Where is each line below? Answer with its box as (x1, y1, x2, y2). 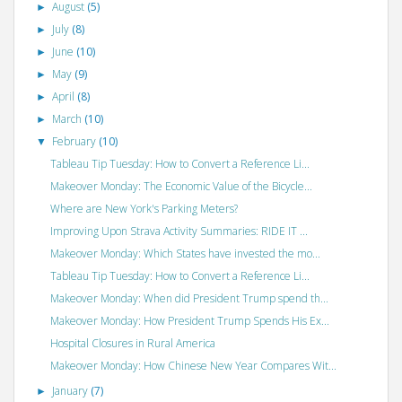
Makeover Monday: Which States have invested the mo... (49, 245, 320, 261)
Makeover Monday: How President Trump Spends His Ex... (49, 312, 329, 328)
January (52, 382, 92, 398)
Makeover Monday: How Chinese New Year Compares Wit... (49, 357, 336, 373)
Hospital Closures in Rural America (49, 335, 215, 351)
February (52, 133, 100, 149)
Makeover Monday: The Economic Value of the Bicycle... (49, 178, 312, 194)
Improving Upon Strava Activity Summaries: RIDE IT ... (49, 223, 308, 239)
